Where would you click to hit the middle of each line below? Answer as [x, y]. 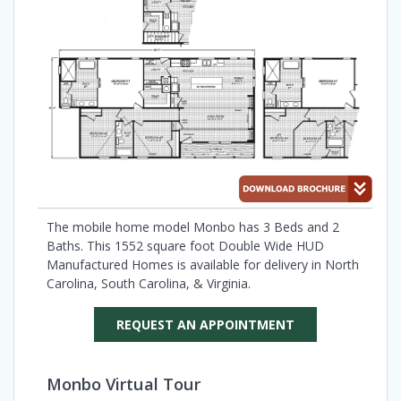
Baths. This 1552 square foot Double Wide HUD [185, 246]
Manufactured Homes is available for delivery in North [203, 265]
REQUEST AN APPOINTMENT [205, 325]
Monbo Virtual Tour [124, 384]
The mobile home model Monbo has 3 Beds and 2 [193, 227]
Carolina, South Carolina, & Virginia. [149, 284]
